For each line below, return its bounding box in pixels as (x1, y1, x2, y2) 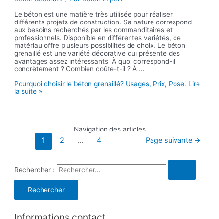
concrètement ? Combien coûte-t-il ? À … (14, 65, 145, 73)
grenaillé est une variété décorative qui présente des (14, 49, 180, 58)
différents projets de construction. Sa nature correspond (14, 18, 192, 26)
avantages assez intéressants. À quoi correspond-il (14, 57, 175, 66)
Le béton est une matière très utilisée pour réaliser (14, 10, 173, 19)
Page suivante (145, 136, 194, 145)
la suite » (14, 87, 43, 95)
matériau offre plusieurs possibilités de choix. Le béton (14, 42, 186, 50)
